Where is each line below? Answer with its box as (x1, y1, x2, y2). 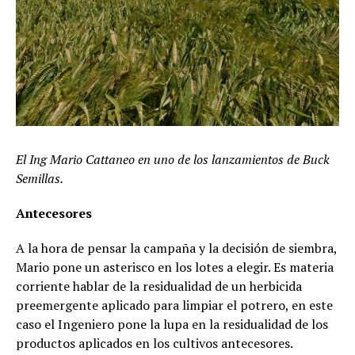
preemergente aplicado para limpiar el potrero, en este (16, 296, 333, 314)
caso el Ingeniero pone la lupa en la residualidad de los (16, 315, 328, 333)
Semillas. (16, 169, 63, 187)
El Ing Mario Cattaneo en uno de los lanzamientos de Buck (16, 150, 330, 168)
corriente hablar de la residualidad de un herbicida (16, 277, 302, 295)
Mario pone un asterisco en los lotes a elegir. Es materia (16, 258, 334, 276)
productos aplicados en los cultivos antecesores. (16, 334, 293, 352)
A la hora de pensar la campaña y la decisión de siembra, (16, 239, 337, 257)
